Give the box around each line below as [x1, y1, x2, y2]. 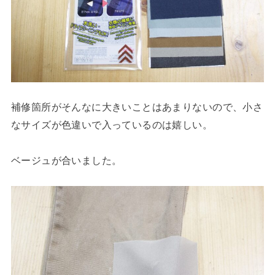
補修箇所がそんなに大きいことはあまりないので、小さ [10, 101, 263, 113]
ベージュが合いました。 [10, 155, 122, 166]
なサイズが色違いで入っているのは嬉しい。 [10, 119, 213, 131]
